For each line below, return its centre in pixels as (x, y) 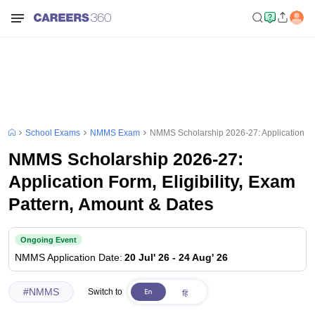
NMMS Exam (115, 133)
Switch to (105, 292)
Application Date (83, 257)
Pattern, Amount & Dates (111, 204)
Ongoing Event (49, 239)
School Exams (53, 133)
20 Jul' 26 (147, 257)
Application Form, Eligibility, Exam (152, 181)
